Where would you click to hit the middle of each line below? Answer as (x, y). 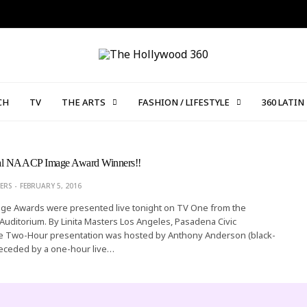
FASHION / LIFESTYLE (183, 102)
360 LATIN (283, 102)
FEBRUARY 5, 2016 (50, 186)
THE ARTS (83, 102)
